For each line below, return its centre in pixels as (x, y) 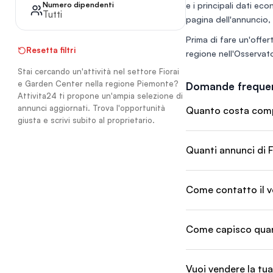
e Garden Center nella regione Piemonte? (98, 83)
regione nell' (210, 53)
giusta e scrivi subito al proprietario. (86, 120)
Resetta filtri (51, 50)
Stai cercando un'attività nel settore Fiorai (98, 71)
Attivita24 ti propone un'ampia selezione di (100, 96)
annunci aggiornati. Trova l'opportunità (91, 108)
